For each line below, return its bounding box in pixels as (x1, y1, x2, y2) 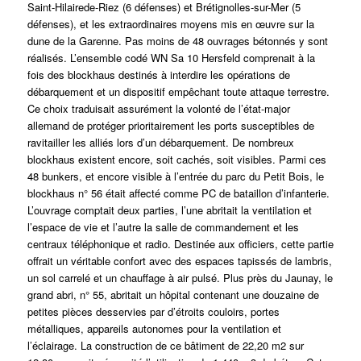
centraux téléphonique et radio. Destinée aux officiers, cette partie (27, 236, 334, 252)
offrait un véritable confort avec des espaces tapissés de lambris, (27, 253, 332, 269)
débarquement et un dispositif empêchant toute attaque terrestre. (27, 84, 330, 100)
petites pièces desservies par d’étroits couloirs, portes (27, 304, 280, 320)
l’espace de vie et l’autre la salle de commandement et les (27, 219, 299, 235)
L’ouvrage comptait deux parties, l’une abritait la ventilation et (27, 202, 312, 218)
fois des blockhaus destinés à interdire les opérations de (27, 67, 290, 83)
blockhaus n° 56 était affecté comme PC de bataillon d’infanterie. (27, 185, 330, 201)
